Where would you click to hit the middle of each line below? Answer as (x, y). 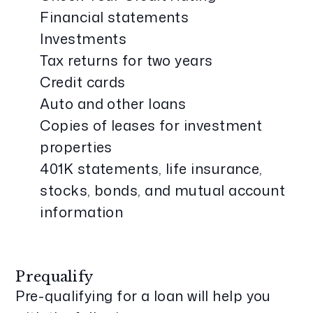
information (82, 212)
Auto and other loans (113, 103)
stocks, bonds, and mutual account (163, 190)
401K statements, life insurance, (151, 168)
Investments (83, 38)
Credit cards (83, 82)
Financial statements (115, 17)
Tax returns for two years (126, 60)
